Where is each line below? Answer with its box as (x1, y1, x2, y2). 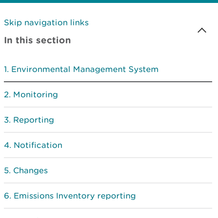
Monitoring (13, 90, 58, 99)
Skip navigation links (4, 18, 89, 27)
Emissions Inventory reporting (14, 191, 136, 200)
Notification (14, 140, 62, 150)
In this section (4, 35, 71, 45)
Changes (13, 165, 48, 175)
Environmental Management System (11, 64, 159, 74)
